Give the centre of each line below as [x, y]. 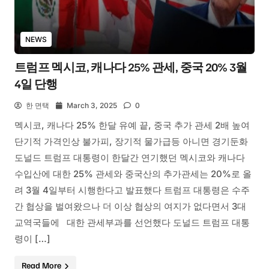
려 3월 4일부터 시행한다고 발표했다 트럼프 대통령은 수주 [132, 190]
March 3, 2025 [92, 105]
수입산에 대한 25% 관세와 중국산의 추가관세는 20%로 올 [133, 174]
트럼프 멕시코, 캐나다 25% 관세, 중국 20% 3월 [131, 67]
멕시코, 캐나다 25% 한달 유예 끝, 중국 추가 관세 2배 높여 [132, 125]
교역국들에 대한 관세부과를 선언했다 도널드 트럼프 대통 [132, 222]
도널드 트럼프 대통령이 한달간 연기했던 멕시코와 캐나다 [130, 158]
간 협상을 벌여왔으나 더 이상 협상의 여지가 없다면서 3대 [130, 206]
